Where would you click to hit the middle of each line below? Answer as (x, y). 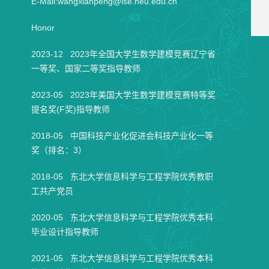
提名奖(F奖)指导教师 (70, 109)
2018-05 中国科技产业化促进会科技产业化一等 (122, 136)
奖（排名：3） (59, 150)
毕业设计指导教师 (65, 232)
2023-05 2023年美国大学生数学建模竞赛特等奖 (123, 95)
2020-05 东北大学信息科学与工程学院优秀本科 (122, 217)
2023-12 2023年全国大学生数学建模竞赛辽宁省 (123, 54)
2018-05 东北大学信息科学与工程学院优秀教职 (122, 177)
